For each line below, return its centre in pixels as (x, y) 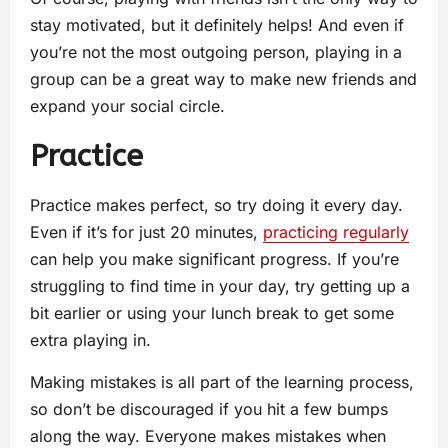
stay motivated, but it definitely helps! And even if (217, 25)
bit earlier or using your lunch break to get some (212, 313)
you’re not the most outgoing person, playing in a (216, 52)
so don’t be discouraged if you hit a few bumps (209, 409)
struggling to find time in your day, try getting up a (220, 286)
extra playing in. (90, 340)
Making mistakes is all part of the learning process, (222, 382)
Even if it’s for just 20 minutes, (146, 232)
